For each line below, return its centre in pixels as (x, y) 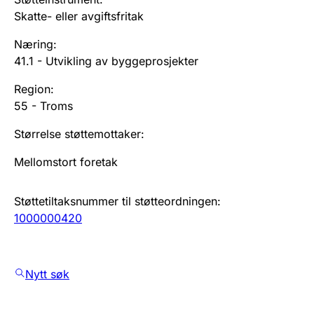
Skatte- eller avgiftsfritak (79, 16)
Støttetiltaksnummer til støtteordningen (116, 201)
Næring (34, 44)
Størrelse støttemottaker (77, 134)
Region (32, 89)
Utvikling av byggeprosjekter (122, 61)
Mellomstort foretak (66, 162)
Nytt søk (47, 274)
